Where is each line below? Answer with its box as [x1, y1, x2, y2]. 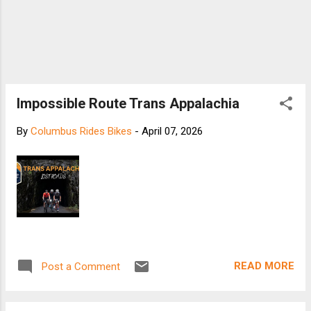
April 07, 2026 [142, 125, 203, 138]
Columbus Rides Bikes [31, 125, 132, 138]
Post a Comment [42, 260, 120, 273]
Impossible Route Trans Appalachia [17, 95, 239, 112]
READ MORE [234, 260, 294, 273]
